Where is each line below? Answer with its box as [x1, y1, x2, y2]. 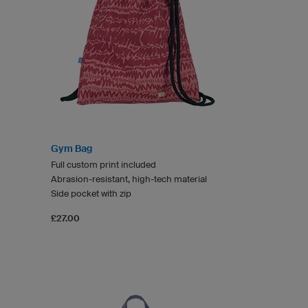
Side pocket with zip [51, 188, 131, 199]
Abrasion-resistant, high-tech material [51, 173, 207, 184]
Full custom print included [51, 159, 156, 170]
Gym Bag [51, 142, 92, 154]
